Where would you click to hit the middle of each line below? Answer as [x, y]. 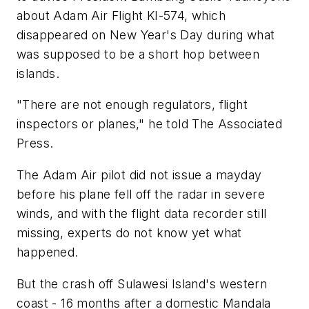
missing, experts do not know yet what [129, 232]
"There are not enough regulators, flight [132, 105]
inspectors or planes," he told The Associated [149, 124]
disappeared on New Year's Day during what [146, 34]
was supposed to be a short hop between [138, 54]
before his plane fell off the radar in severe [141, 194]
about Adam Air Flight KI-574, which [121, 15]
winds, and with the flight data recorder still [142, 213]
